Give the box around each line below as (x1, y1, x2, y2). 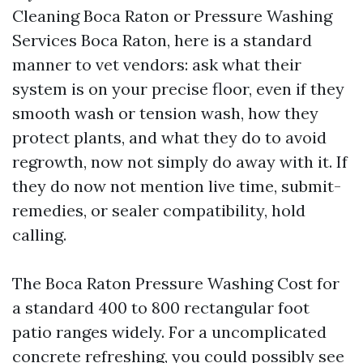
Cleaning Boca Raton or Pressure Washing (12, 6, 332, 26)
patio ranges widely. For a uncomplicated (12, 322, 327, 342)
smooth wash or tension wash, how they (12, 103, 318, 123)
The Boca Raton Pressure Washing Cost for (12, 273, 340, 293)
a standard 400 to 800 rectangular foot (12, 297, 310, 318)
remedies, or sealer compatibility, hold (12, 200, 305, 220)
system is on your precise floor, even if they (12, 79, 344, 99)
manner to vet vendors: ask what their (12, 54, 301, 75)
